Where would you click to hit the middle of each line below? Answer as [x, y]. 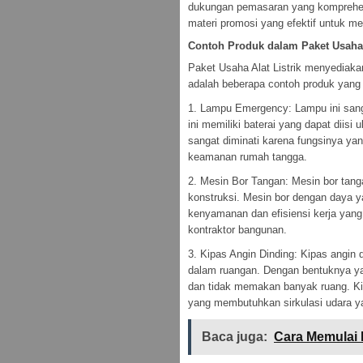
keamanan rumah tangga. [248, 157]
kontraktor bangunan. [237, 230]
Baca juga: [235, 337]
